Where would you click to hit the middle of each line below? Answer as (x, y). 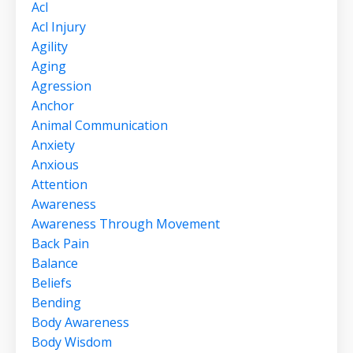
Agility (50, 47)
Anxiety (53, 145)
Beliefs (52, 283)
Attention (59, 185)
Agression (61, 86)
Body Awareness (80, 323)
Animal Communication (100, 126)
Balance (55, 264)
